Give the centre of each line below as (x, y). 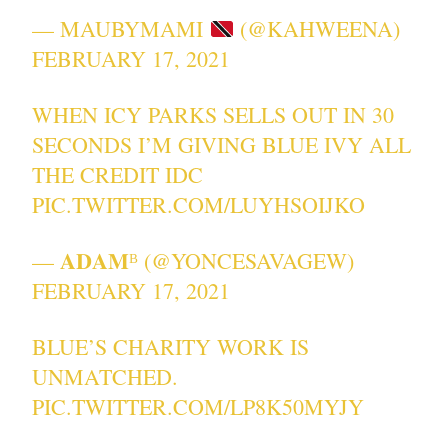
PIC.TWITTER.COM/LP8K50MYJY (198, 407)
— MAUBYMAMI (121, 29)
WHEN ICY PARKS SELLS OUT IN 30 (213, 115)
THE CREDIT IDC (118, 175)
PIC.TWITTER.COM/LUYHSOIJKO (199, 205)
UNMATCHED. (105, 377)
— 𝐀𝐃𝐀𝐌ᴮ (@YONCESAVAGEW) (193, 261)
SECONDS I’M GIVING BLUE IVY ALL (222, 145)
